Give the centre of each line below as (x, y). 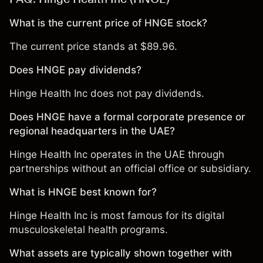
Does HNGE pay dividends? (75, 70)
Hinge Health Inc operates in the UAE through (117, 154)
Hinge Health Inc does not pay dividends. (107, 93)
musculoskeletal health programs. (89, 230)
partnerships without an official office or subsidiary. (130, 168)
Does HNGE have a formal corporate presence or (127, 117)
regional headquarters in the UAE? (92, 131)
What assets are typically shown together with (121, 253)
